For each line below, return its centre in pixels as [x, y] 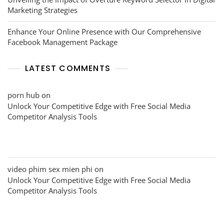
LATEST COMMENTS [68, 68]
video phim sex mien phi [50, 169]
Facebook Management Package [62, 42]
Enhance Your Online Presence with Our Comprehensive [104, 31]
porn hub [23, 95]
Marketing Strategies [42, 10]
